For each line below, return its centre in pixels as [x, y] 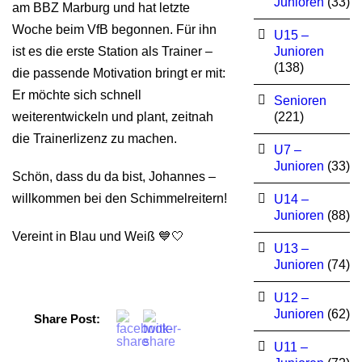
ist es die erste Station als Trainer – [112, 51]
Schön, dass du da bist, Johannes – [114, 177]
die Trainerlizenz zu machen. [95, 139]
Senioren [300, 101]
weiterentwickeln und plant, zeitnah [113, 117]
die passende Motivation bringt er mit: [119, 73]
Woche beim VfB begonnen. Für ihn [114, 29]
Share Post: [67, 319]
